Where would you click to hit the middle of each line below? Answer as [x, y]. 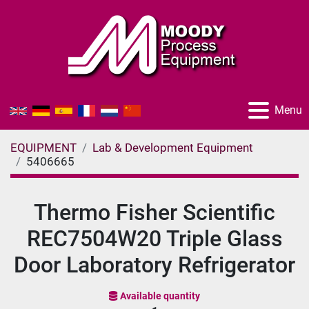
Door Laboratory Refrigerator [154, 265]
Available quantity [160, 296]
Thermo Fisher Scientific [154, 212]
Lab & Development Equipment [173, 148]
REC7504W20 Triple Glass [154, 239]
